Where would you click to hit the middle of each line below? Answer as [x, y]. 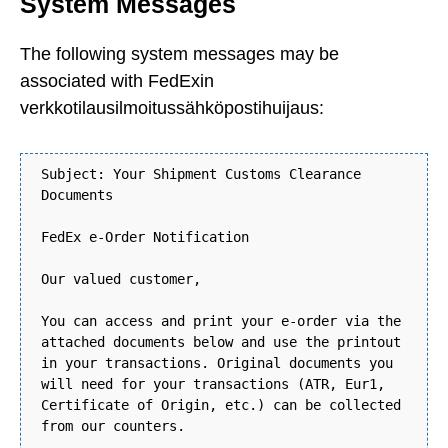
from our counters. [113, 426]
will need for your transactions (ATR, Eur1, [213, 384]
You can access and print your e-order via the [221, 321]
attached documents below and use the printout [221, 342]
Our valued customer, [121, 279]
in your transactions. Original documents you [217, 363]
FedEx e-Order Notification [145, 237]
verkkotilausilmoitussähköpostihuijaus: [172, 107]
